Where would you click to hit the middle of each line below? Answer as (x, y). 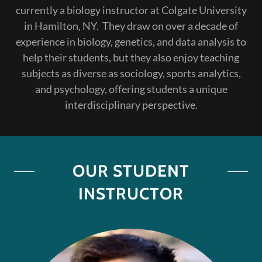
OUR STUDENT (131, 170)
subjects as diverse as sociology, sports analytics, (131, 73)
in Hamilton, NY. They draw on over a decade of (131, 25)
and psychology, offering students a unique (131, 89)
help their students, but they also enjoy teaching (131, 57)
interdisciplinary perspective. (131, 104)
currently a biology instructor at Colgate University (131, 10)
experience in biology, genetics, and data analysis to (131, 41)
